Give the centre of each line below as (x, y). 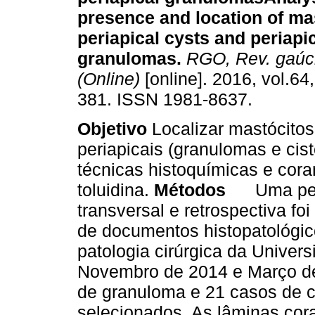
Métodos (205, 190)
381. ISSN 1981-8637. (165, 99)
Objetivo (112, 129)
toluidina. (116, 190)
